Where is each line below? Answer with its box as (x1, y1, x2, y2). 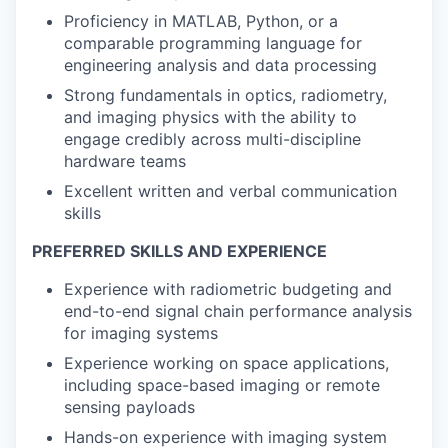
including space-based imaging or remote (64, 375, 380, 395)
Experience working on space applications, (64, 353, 389, 373)
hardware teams (64, 151, 186, 171)
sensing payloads (64, 397, 195, 417)
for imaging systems (64, 323, 218, 343)
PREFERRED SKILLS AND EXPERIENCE (32, 241, 327, 261)
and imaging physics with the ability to (64, 107, 357, 127)
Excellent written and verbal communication (64, 181, 397, 201)
